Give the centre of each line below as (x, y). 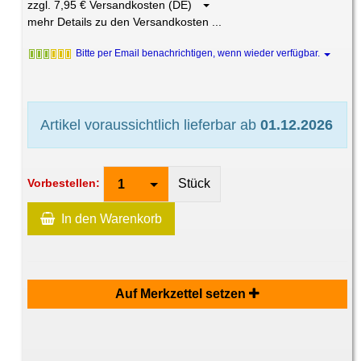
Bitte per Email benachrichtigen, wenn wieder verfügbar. (199, 54)
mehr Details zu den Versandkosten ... (125, 22)
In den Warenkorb (112, 219)
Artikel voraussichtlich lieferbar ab (151, 125)
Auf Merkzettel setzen (183, 294)
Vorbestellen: (64, 183)
